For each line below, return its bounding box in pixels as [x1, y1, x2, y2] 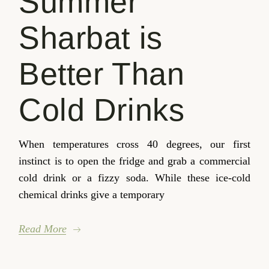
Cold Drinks [19, 92, 185, 127]
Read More [19, 223, 67, 235]
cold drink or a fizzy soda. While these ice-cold [19, 171, 250, 184]
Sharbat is [19, 20, 163, 55]
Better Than [19, 56, 185, 91]
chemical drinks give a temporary [19, 188, 165, 201]
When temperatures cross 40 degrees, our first [19, 138, 250, 150]
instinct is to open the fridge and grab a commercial [19, 154, 250, 167]
